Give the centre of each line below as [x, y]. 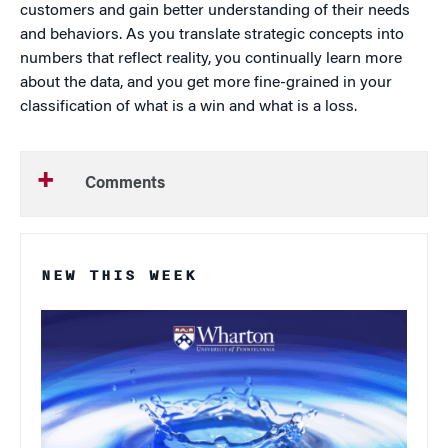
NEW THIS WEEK [119, 276]
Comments [125, 184]
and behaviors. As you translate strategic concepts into [212, 35]
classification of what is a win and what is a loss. [188, 107]
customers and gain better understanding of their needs [215, 11]
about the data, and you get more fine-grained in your [206, 83]
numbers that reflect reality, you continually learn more [211, 59]
